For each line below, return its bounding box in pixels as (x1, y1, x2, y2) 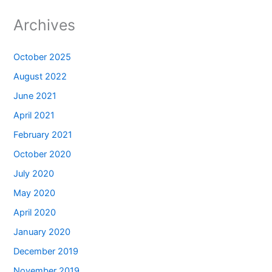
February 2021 (13, 129, 73, 140)
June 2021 (13, 90, 57, 102)
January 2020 (13, 226, 71, 237)
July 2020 (13, 168, 55, 179)
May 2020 (13, 187, 56, 199)
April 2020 (13, 206, 56, 218)
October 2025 (13, 52, 72, 63)
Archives (13, 16, 76, 35)
